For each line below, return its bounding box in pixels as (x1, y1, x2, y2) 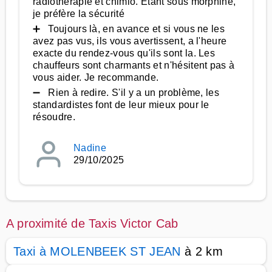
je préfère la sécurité (33, 8, 125, 19)
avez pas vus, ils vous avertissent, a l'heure (33, 36, 227, 46)
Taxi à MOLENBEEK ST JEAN (13, 245, 181, 258)
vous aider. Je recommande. (33, 72, 159, 83)
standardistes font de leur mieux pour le (33, 100, 209, 110)
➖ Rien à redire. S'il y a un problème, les (33, 87, 220, 98)
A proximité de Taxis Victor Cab (6, 217, 178, 230)
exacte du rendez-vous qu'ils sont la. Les (33, 48, 216, 58)
